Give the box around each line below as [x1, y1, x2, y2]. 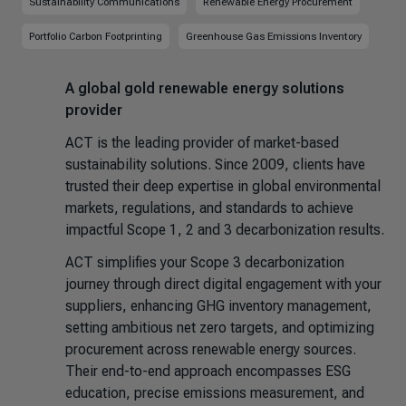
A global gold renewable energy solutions [65, 80, 344, 97]
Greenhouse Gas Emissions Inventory [186, 30, 362, 43]
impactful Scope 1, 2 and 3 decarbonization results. [65, 221, 384, 238]
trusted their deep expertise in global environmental [65, 178, 381, 195]
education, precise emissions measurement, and [65, 384, 364, 401]
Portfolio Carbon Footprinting [29, 30, 162, 43]
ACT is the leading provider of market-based [65, 134, 339, 151]
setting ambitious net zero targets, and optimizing [65, 319, 374, 336]
